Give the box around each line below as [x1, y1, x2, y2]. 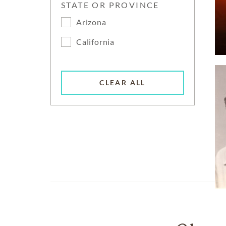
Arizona [76, 17, 106, 27]
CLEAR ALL [99, 78, 146, 87]
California [76, 37, 115, 46]
